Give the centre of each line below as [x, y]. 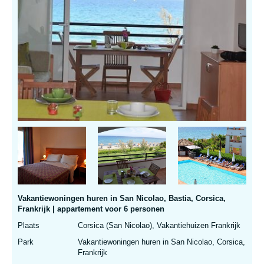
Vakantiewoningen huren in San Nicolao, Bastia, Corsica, [122, 199]
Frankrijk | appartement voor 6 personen [91, 209]
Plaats [29, 226]
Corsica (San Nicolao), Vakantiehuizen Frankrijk [159, 226]
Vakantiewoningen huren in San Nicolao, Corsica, [161, 242]
